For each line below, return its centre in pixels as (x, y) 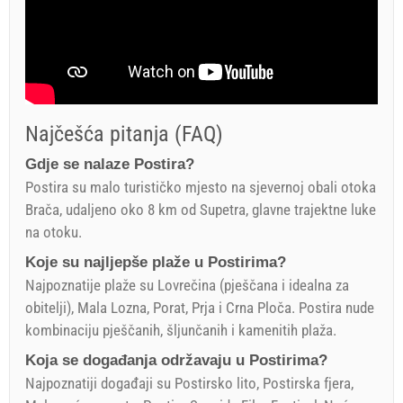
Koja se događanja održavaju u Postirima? (176, 360)
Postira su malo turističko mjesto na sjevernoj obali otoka (201, 187)
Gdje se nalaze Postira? (110, 164)
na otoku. (54, 232)
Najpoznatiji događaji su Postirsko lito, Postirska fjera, (189, 383)
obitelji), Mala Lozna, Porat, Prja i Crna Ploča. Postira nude (200, 307)
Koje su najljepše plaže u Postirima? (156, 262)
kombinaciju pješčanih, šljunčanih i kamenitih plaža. (181, 330)
